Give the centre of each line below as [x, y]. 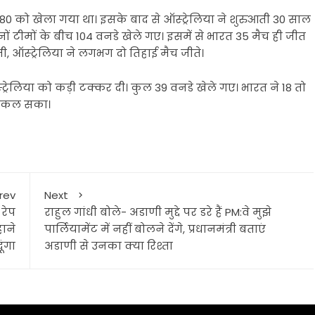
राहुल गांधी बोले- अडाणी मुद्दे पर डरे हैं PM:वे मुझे [157, 212]
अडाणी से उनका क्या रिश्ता [108, 246]
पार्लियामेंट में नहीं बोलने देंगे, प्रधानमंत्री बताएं [155, 229]
